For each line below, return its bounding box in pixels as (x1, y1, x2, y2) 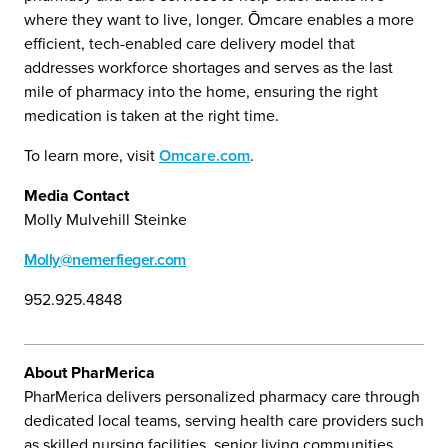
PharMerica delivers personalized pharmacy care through (24, 385, 420, 408)
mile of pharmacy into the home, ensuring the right (24, 80, 378, 103)
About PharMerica (24, 361, 155, 384)
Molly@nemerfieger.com (24, 248, 186, 271)
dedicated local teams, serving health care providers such (24, 409, 424, 432)
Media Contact (24, 184, 129, 207)
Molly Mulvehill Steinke (24, 208, 187, 231)
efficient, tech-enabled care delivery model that (24, 32, 355, 55)
